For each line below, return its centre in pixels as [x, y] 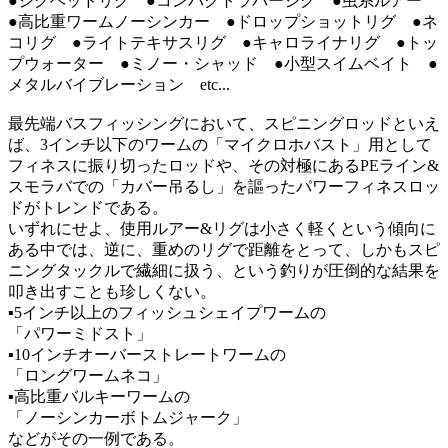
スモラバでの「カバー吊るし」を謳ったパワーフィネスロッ [224, 186]
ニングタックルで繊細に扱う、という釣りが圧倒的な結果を [224, 270]
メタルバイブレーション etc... [119, 84]
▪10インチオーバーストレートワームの [147, 354]
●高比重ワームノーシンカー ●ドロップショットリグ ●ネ [223, 21]
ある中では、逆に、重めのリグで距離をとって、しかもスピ [224, 249]
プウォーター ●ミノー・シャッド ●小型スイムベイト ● [223, 63]
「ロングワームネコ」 [88, 375]
